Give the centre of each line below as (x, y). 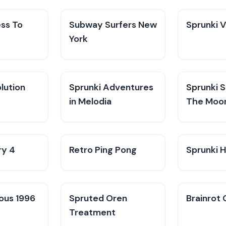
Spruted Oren (98, 198)
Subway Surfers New (113, 25)
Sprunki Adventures (111, 87)
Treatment (92, 212)
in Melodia (90, 101)
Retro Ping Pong (103, 150)
